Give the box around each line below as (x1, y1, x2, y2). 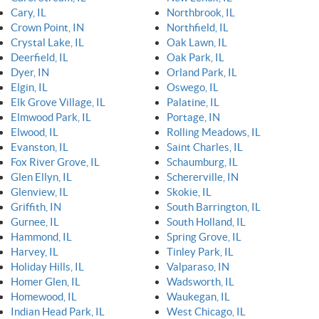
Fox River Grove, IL (11, 155, 100, 168)
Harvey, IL (11, 245, 58, 258)
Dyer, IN (11, 66, 49, 78)
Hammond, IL (11, 230, 72, 243)
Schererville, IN (167, 170, 239, 183)
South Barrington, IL (167, 200, 261, 213)
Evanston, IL (11, 140, 68, 153)
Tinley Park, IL (167, 245, 234, 258)
